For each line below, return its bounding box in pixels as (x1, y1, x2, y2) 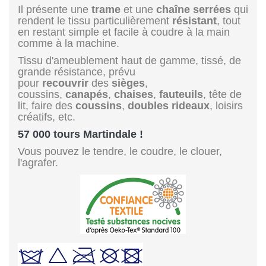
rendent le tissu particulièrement (18, 14, 172, 27)
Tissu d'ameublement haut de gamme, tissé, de (18, 54, 241, 66)
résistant (172, 14, 217, 27)
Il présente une (18, 3, 91, 15)
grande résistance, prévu (18, 65, 135, 78)
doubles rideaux (128, 99, 210, 112)
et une (121, 3, 156, 15)
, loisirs (210, 99, 243, 112)
